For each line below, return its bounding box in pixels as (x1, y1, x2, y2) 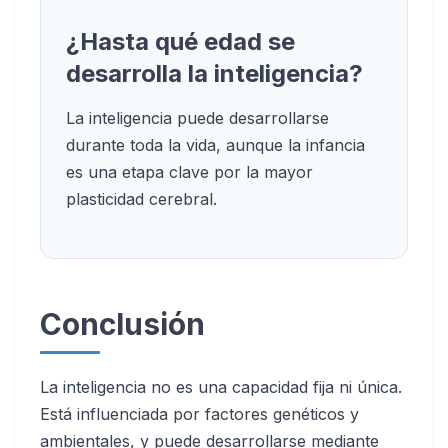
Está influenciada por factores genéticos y (40, 404, 359, 424)
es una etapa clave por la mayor (66, 162, 313, 182)
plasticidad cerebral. (66, 189, 217, 209)
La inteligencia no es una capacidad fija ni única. (40, 377, 402, 397)
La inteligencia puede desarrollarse (66, 108, 329, 128)
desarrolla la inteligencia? (66, 59, 363, 88)
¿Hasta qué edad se (66, 27, 295, 56)
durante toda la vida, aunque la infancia (66, 135, 365, 155)
